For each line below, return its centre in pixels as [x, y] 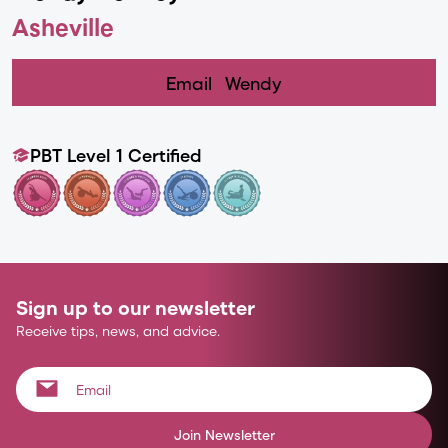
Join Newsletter [224, 434]
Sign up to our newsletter [135, 306]
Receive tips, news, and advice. [118, 330]
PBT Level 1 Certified [116, 154]
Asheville [63, 26]
